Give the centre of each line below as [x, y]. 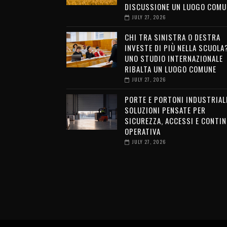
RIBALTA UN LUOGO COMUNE [170, 69]
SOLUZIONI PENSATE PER [165, 110]
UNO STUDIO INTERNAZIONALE [174, 58]
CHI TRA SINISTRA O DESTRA [172, 37]
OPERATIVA [142, 131]
